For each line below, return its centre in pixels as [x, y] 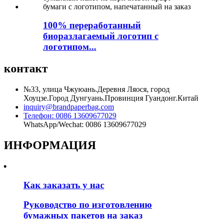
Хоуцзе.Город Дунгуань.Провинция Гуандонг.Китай [111, 98]
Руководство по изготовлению [88, 205]
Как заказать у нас [64, 185]
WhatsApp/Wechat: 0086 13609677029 [85, 125]
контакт [26, 69]
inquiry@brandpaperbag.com [69, 107]
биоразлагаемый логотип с [101, 36]
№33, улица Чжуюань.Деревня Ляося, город [97, 89]
